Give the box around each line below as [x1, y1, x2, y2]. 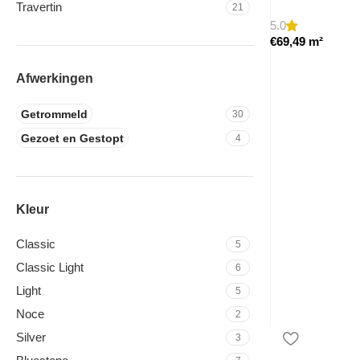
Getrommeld [21, 107, 88, 121]
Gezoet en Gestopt [21, 131, 124, 145]
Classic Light [16, 260, 84, 274]
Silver [16, 330, 46, 344]
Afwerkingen [16, 72, 93, 85]
